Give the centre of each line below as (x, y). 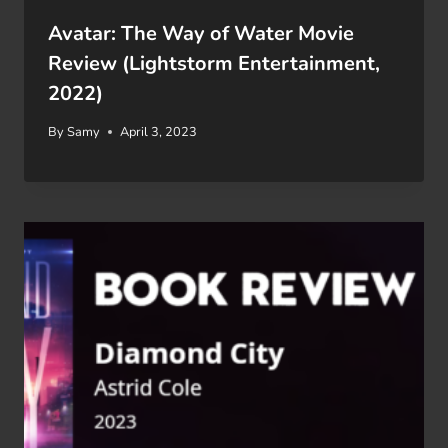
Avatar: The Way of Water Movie (201, 34)
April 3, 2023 (159, 131)
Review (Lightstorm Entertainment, (214, 64)
